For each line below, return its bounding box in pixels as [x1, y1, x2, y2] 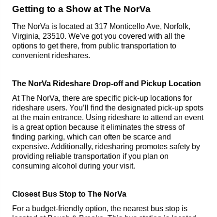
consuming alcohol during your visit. [12, 161, 135, 170]
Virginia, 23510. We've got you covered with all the [12, 31, 185, 40]
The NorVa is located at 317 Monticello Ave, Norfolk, [12, 22, 190, 31]
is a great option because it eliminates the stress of [12, 123, 185, 131]
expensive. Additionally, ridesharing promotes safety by [12, 142, 200, 151]
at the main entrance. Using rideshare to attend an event [12, 113, 203, 122]
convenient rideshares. [12, 51, 90, 60]
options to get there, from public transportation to [12, 41, 176, 50]
